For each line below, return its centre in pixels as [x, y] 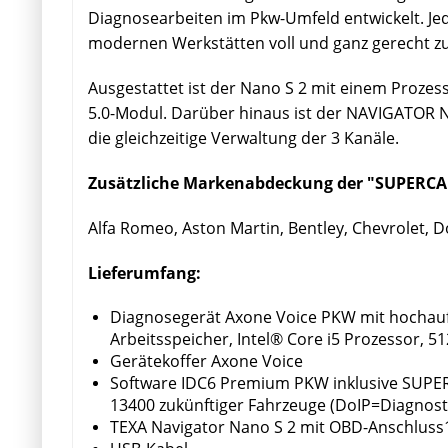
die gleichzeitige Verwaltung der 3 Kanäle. [243, 137]
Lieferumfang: [144, 272]
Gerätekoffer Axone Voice [206, 360]
